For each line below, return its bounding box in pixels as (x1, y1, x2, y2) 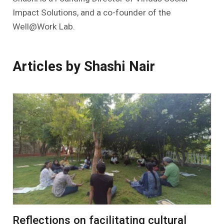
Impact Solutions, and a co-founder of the (12, 7, 171, 17)
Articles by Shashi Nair (12, 58, 155, 74)
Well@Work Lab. (12, 21, 75, 31)
